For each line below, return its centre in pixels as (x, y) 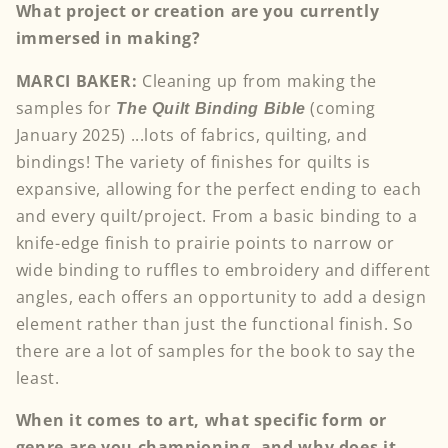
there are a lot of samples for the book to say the (215, 350)
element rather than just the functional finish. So (214, 323)
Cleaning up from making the (259, 80)
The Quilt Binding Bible (213, 108)
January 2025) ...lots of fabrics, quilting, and (191, 134)
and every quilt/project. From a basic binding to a (216, 215)
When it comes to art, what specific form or (201, 420)
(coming (343, 107)
